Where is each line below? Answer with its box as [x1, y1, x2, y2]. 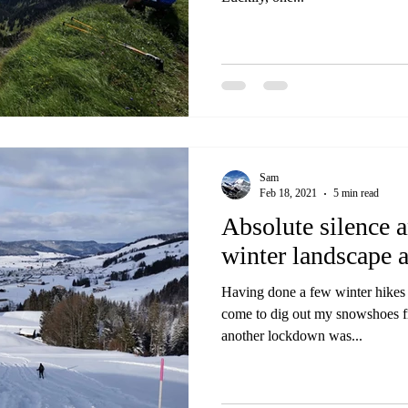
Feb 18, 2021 [260, 187, 317, 199]
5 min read [333, 187, 379, 199]
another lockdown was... [221, 328, 362, 343]
